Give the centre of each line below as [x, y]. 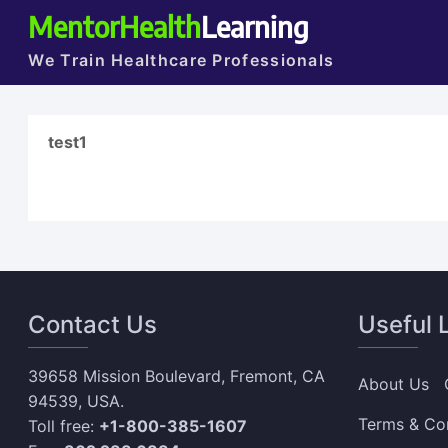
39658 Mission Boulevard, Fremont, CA [177, 376]
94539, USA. [76, 401]
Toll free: [64, 426]
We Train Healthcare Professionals [181, 60]
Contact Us [93, 324]
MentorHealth [115, 26]
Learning [255, 26]
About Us [393, 384]
